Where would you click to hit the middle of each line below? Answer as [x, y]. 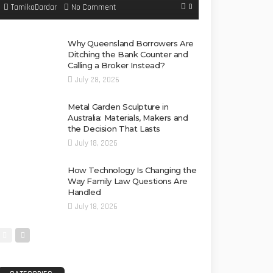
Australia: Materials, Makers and [128, 118]
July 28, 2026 [97, 80]
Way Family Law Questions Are [128, 181]
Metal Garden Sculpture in [118, 107]
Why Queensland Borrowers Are [131, 44]
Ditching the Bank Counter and [128, 55]
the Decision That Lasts [114, 129]
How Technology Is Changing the [132, 170]
